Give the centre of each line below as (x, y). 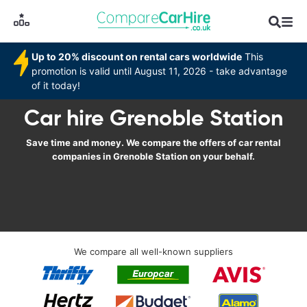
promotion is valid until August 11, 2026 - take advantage (160, 71)
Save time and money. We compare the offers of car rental (153, 143)
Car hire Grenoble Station (153, 118)
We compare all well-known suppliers (153, 251)
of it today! (56, 85)
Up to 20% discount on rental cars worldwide (137, 57)
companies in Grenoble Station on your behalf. (153, 156)
